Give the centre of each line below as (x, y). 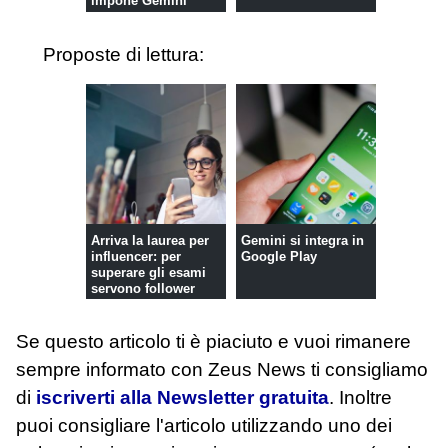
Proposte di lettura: (124, 54)
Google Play (278, 256)
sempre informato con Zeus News (163, 369)
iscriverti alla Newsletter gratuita (182, 397)
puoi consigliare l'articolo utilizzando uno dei (204, 425)
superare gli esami (148, 272)
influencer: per (135, 256)
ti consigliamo (369, 369)
